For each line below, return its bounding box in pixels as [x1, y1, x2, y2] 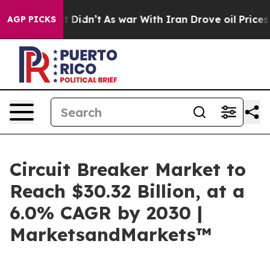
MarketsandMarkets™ [10, 223, 212, 246]
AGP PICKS [7, 14, 56, 25]
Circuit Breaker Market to [10, 158, 246, 181]
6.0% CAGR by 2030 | [10, 201, 202, 224]
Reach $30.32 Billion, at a [10, 180, 245, 202]
